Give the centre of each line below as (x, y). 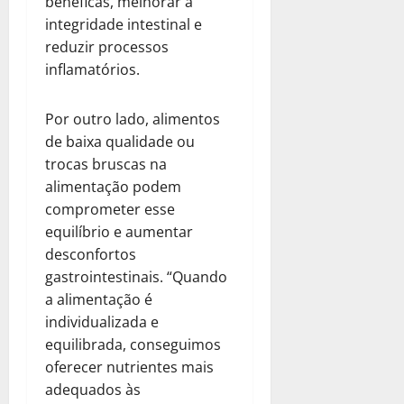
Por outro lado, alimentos (133, 119)
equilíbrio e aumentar (119, 231)
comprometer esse (110, 209)
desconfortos (91, 254)
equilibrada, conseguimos (133, 344)
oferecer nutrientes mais (129, 367)
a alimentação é (99, 299)
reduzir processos (107, 46)
